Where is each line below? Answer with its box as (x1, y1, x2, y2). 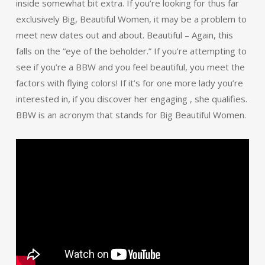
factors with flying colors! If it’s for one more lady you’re (15, 77, 243, 89)
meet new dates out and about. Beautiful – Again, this (15, 29, 233, 41)
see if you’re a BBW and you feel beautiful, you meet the (15, 61, 245, 73)
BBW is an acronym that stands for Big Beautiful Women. (15, 109, 246, 121)
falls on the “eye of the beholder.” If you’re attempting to (15, 45, 247, 57)
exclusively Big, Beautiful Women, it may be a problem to (15, 13, 247, 25)
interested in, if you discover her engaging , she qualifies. (15, 93, 247, 105)
